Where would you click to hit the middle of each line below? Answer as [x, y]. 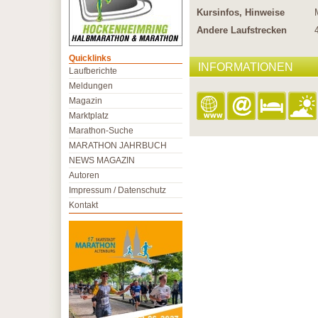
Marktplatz [89, 116]
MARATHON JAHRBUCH [118, 146]
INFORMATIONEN [246, 67]
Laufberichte [93, 71]
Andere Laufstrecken [242, 30]
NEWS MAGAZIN [102, 160]
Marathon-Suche [101, 131]
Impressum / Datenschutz [117, 190]
